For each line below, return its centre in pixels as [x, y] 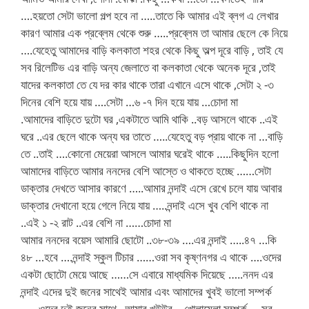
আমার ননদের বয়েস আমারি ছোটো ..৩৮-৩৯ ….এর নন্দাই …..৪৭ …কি [149, 239]
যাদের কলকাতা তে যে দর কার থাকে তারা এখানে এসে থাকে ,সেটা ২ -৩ [147, 84]
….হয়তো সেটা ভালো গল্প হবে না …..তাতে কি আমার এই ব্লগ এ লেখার [150, 15]
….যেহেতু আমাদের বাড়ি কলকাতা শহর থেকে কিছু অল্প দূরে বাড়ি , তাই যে [152, 50]
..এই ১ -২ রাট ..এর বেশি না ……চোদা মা [96, 222]
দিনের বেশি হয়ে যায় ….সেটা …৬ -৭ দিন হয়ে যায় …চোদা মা [129, 101]
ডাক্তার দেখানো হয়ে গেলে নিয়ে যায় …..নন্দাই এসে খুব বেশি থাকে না [144, 205]
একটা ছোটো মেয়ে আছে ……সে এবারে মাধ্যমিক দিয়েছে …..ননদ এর [147, 274]
